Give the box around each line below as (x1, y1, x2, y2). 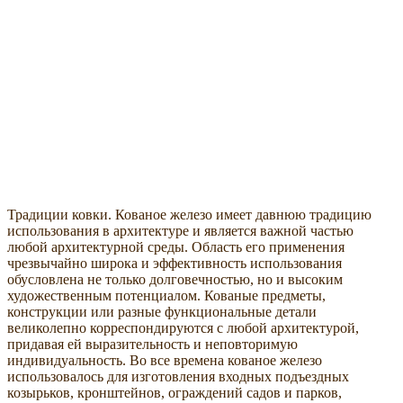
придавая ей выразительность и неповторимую (7, 336, 298, 353)
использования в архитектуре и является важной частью (7, 223, 354, 239)
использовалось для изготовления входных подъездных (7, 369, 349, 385)
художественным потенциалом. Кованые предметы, (7, 288, 326, 304)
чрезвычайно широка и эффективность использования (7, 255, 342, 272)
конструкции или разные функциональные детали (7, 304, 317, 320)
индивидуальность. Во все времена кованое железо (7, 353, 322, 369)
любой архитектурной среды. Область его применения (7, 239, 345, 255)
